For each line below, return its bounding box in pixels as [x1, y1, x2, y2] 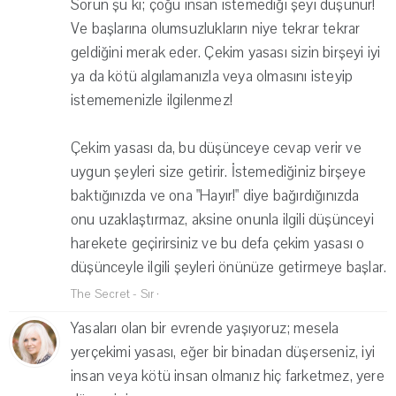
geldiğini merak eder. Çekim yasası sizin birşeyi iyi [71, 42, 381, 64]
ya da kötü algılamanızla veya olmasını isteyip [71, 66, 354, 88]
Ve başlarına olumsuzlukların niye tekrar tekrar [71, 19, 361, 40]
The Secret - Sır [71, 286, 155, 303]
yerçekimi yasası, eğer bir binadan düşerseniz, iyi [71, 342, 375, 363]
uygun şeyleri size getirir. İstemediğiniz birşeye [71, 162, 366, 183]
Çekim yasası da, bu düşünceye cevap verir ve [71, 138, 362, 159]
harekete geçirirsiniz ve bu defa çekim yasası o [71, 233, 365, 255]
